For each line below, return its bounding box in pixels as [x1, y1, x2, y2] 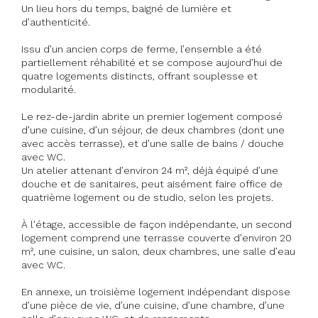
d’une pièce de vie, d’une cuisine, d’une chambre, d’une [21, 299, 285, 311]
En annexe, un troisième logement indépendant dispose [21, 285, 290, 297]
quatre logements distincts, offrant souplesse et [21, 70, 258, 82]
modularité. [21, 83, 76, 95]
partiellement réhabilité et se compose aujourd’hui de [21, 56, 283, 68]
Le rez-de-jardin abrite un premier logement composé [21, 110, 283, 122]
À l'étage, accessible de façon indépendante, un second [21, 218, 292, 230]
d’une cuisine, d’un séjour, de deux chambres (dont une [21, 124, 285, 136]
